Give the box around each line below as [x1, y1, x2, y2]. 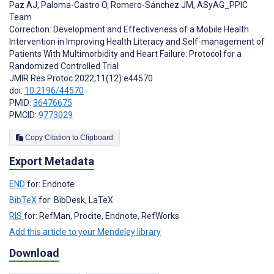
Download [9, 246, 59, 260]
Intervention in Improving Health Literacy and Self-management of [9, 36, 265, 46]
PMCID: [9, 109, 39, 120]
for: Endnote [27, 179, 75, 190]
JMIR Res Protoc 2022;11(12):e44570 [9, 73, 153, 83]
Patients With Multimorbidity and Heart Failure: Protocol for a [9, 48, 242, 59]
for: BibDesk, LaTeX [39, 195, 113, 206]
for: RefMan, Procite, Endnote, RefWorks [24, 211, 179, 221]
